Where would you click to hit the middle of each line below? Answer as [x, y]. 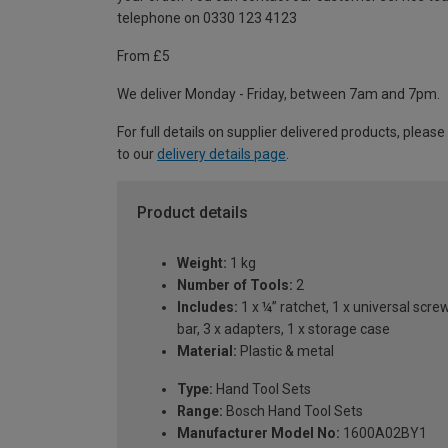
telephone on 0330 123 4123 [207, 18]
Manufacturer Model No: [258, 432]
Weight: [202, 262]
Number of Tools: [235, 284]
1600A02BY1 [383, 432]
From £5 [143, 56]
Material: [207, 350]
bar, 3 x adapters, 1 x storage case [283, 328]
